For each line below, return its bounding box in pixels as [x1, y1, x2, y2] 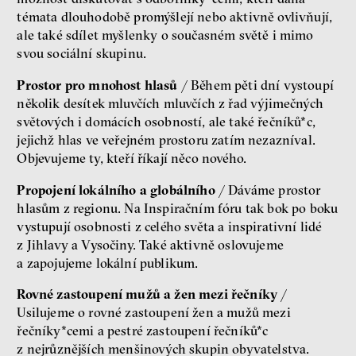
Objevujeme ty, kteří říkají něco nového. [17, 150, 247, 167]
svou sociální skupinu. [17, 45, 147, 62]
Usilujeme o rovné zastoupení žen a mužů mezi [17, 304, 291, 321]
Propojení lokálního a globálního [17, 181, 215, 198]
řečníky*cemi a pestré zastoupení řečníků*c [17, 323, 269, 339]
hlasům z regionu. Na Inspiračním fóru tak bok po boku [17, 199, 339, 216]
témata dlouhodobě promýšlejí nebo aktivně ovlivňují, [17, 9, 333, 25]
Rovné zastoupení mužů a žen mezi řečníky [17, 286, 278, 303]
